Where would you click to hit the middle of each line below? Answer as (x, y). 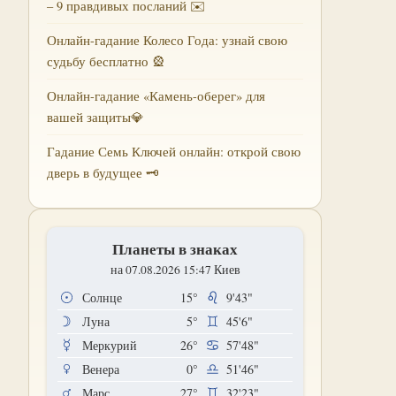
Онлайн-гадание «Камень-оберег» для (156, 96)
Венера (101, 369)
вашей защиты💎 (95, 117)
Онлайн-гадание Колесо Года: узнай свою (167, 40)
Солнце (102, 297)
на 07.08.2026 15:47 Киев (175, 270)
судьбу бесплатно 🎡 (106, 61)
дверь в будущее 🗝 (103, 173)
